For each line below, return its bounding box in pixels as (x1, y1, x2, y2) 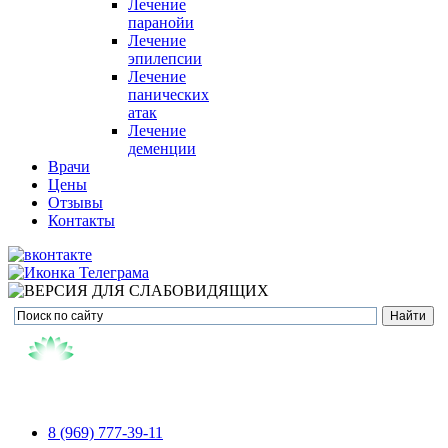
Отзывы (48, 194, 103, 211)
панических (128, 86, 209, 103)
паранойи (128, 14, 194, 31)
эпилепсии (128, 50, 202, 67)
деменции (128, 140, 196, 157)
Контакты (48, 212, 115, 229)
